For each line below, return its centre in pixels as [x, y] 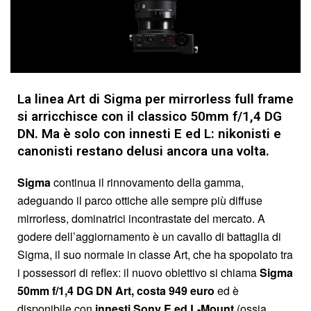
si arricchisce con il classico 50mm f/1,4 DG [150, 116]
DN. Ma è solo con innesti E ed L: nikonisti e [149, 133]
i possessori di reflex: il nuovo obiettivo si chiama [138, 272]
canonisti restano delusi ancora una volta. [143, 151]
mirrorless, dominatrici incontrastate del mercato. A [141, 218]
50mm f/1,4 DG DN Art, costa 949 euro [116, 290]
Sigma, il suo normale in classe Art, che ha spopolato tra [155, 254]
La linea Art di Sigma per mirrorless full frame [155, 99]
